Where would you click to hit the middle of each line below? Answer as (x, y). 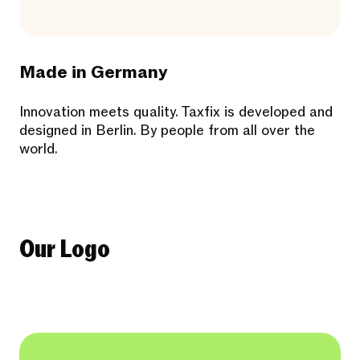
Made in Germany (94, 73)
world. (39, 149)
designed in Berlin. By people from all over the (167, 131)
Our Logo (65, 250)
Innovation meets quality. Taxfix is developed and (176, 112)
